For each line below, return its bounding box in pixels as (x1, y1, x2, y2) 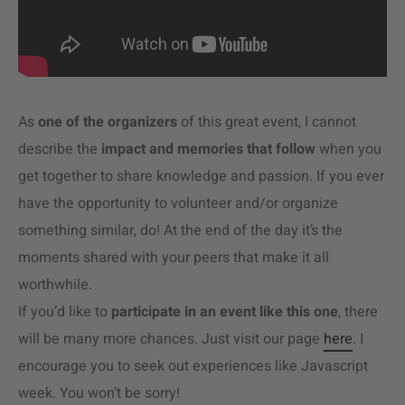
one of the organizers (38, 111, 177, 134)
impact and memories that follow (101, 138, 316, 161)
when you (316, 138, 381, 161)
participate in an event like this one (111, 301, 338, 324)
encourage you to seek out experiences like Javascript (18, 355, 368, 378)
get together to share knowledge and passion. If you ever (18, 165, 384, 188)
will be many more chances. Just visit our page (18, 328, 324, 351)
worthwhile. (18, 274, 92, 297)
